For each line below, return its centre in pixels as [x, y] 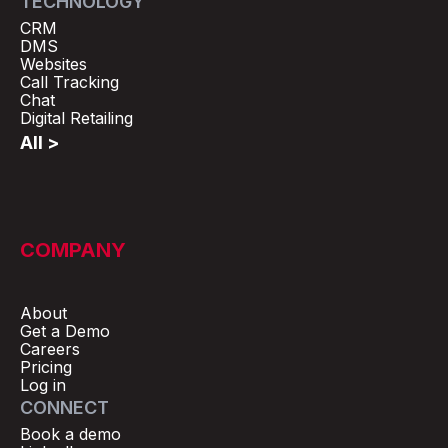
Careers [50, 348]
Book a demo [70, 434]
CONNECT [64, 407]
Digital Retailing [76, 117]
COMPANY [73, 249]
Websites [53, 63]
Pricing [46, 366]
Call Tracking [69, 81]
